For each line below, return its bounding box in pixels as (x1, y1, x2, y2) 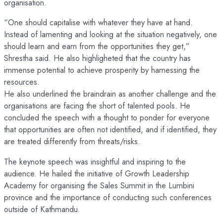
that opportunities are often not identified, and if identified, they (4, 123, 217, 136)
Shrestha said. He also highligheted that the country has (4, 52, 191, 64)
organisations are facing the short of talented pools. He (4, 100, 190, 112)
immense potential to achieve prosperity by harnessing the (4, 64, 200, 76)
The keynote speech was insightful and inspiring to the (4, 155, 186, 167)
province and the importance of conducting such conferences (4, 191, 212, 203)
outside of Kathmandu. (4, 203, 80, 215)
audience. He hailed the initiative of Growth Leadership (4, 167, 189, 179)
